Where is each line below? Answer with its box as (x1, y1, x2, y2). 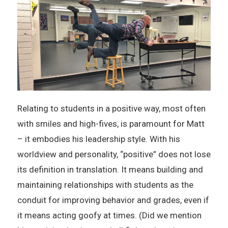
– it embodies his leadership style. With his (17, 133, 180, 144)
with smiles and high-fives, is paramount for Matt (17, 118, 205, 129)
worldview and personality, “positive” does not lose (17, 149, 211, 159)
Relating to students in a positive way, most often (17, 103, 206, 113)
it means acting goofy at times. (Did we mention (17, 210, 202, 220)
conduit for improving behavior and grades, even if (17, 194, 209, 205)
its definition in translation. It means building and (17, 164, 203, 175)
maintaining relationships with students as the (17, 179, 193, 190)
